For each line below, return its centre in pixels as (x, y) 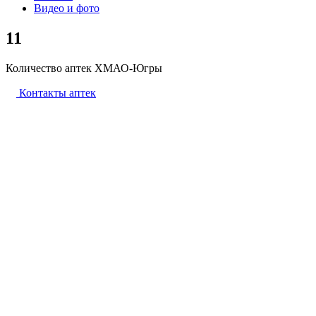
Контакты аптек (57, 93)
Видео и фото (67, 8)
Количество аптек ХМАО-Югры (84, 68)
